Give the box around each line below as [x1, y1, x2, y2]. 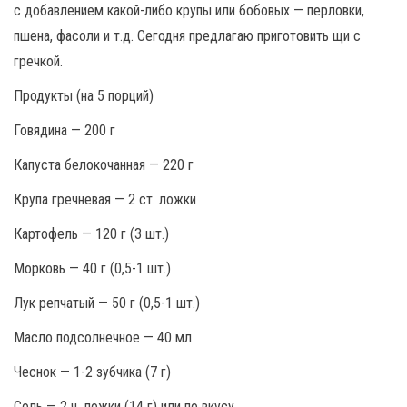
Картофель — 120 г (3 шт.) [14, 224, 169, 243]
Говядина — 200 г [14, 121, 115, 139]
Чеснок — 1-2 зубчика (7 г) [14, 362, 171, 381]
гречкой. [14, 52, 63, 70]
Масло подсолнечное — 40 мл [14, 328, 192, 346]
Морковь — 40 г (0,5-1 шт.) [14, 259, 171, 277]
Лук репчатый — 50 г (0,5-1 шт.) [14, 293, 200, 312]
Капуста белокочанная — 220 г [14, 155, 194, 174]
